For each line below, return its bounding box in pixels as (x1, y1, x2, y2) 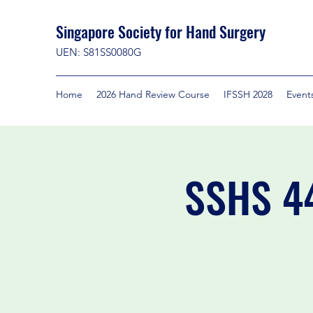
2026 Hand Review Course (96, 88, 210, 101)
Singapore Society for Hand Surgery (56, 20, 265, 43)
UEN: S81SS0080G (56, 45, 142, 59)
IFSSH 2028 (224, 88, 272, 101)
